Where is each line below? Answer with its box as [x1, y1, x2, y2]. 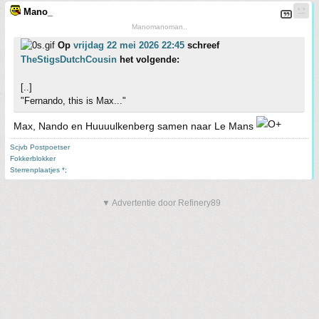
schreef [184, 40, 219, 51]
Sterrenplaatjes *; [10, 166, 67, 174]
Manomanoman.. [131, 23, 187, 31]
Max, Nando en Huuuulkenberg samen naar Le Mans [14, 120, 256, 132]
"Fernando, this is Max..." [21, 95, 126, 106]
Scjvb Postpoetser [10, 143, 70, 151]
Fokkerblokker [10, 155, 56, 162]
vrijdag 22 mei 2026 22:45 [73, 40, 184, 51]
